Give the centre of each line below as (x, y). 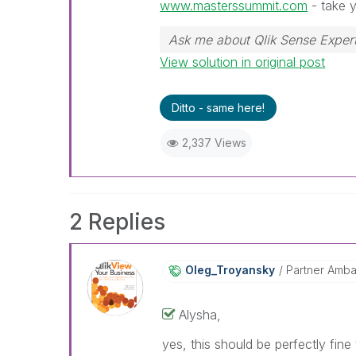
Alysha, (199, 315)
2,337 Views (214, 143)
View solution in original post (243, 62)
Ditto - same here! (219, 108)
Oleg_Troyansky (230, 270)
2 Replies (117, 222)
